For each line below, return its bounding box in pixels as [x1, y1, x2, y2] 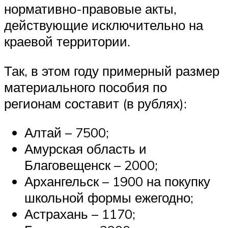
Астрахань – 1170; [24, 206, 135, 222]
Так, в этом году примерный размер [4, 62, 219, 79]
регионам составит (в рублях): [4, 95, 187, 111]
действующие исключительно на [4, 17, 203, 34]
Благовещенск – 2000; [24, 157, 158, 174]
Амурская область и [24, 140, 147, 157]
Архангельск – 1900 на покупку [24, 173, 210, 190]
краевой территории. [4, 33, 130, 50]
